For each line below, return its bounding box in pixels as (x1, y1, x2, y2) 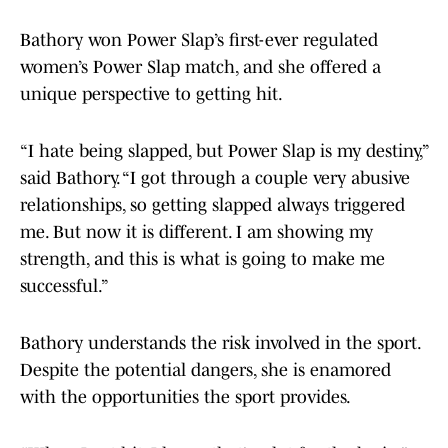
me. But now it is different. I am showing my (20, 222, 373, 243)
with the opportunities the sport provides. (20, 387, 351, 408)
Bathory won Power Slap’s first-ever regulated (20, 30, 378, 51)
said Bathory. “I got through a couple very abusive (20, 168, 410, 189)
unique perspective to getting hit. (20, 84, 283, 105)
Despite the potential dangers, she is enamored (20, 360, 391, 381)
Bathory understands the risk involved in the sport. (20, 333, 420, 354)
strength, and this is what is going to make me (20, 249, 385, 270)
